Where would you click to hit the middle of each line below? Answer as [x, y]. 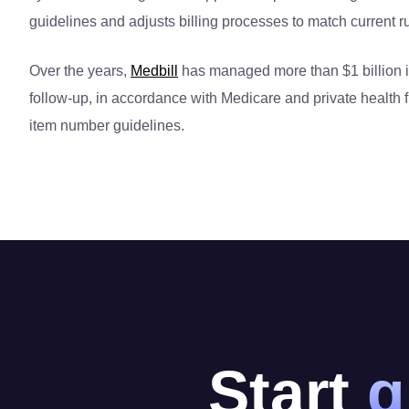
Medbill [154, 71]
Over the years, [80, 71]
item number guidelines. [107, 126]
